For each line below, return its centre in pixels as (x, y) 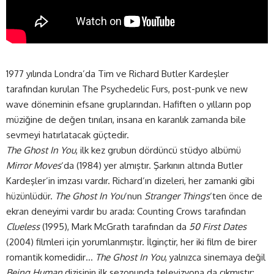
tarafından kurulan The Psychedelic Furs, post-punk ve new (127, 89)
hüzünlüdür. (31, 196)
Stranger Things (177, 196)
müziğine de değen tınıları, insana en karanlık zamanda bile (126, 119)
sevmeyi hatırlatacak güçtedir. (68, 135)
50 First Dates (218, 226)
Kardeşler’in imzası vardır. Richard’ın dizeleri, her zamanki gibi (130, 180)
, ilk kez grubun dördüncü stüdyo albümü (158, 150)
